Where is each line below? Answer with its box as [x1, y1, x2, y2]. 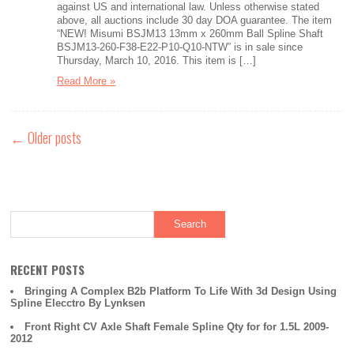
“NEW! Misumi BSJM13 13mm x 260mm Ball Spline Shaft [57, 28, 324, 40]
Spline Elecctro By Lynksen [10, 297, 146, 309]
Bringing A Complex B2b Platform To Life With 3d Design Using [24, 285, 337, 297]
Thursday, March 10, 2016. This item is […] [57, 55, 257, 66]
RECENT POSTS [10, 261, 85, 278]
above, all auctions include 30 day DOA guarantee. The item [57, 14, 333, 26]
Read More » [57, 75, 116, 87]
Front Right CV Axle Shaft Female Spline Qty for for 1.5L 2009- [24, 321, 330, 333]
